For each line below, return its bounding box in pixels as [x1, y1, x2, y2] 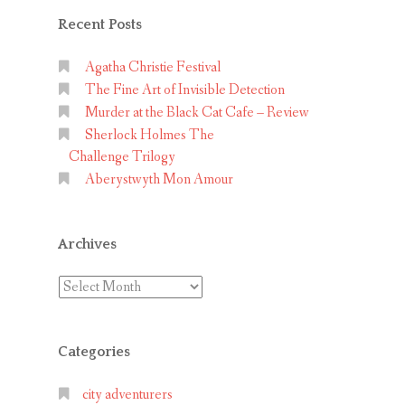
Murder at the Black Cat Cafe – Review [85, 103, 309, 122]
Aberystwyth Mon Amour [85, 170, 233, 189]
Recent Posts [58, 16, 142, 33]
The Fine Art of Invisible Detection [85, 80, 285, 99]
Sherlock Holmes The [85, 126, 214, 145]
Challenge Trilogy [69, 147, 175, 166]
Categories [58, 344, 130, 360]
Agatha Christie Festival [85, 58, 221, 77]
